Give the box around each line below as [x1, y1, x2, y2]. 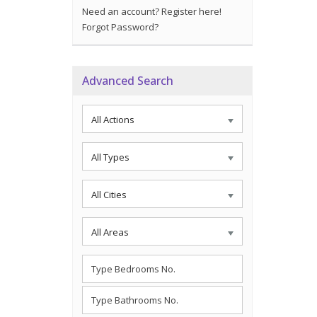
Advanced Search [82, 73, 173, 88]
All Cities [91, 188, 127, 201]
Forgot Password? [82, 21, 158, 33]
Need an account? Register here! [82, 5, 221, 18]
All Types [91, 151, 129, 163]
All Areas [91, 226, 129, 238]
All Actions [91, 113, 134, 126]
